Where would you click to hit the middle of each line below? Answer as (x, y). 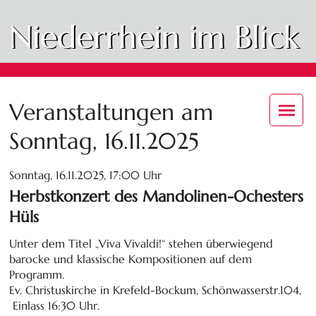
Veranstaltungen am (111, 112)
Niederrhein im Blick (154, 37)
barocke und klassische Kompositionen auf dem (131, 259)
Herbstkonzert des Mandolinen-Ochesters (157, 196)
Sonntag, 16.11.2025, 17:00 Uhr (86, 175)
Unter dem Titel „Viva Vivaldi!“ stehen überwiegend (141, 243)
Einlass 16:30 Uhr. (55, 305)
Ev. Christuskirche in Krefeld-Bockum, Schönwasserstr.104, (156, 290)
